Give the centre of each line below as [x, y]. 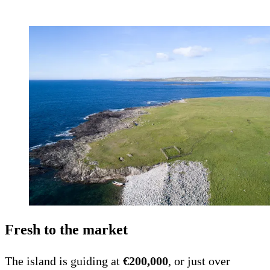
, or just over [199, 261]
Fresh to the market [66, 230]
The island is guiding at [64, 261]
